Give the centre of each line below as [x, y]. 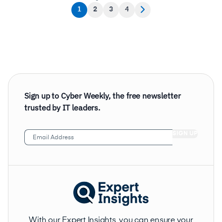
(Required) [72, 144]
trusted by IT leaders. [62, 107]
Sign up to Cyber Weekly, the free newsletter [103, 95]
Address [37, 144]
